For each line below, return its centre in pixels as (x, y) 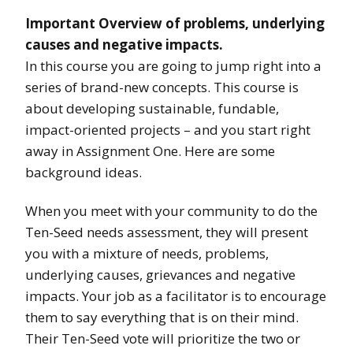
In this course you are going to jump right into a (173, 66)
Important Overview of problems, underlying (175, 24)
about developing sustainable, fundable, (152, 109)
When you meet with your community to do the (171, 211)
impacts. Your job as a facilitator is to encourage (176, 296)
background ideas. (84, 173)
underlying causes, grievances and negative (160, 275)
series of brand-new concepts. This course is (162, 87)
